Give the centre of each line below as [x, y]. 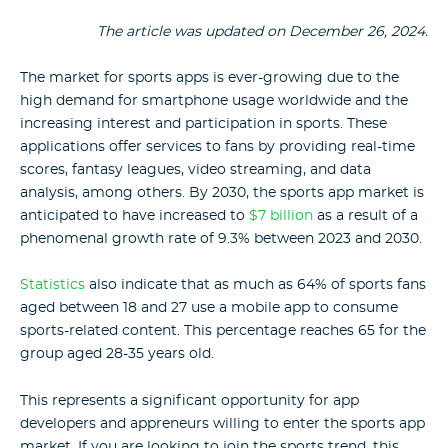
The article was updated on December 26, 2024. [262, 31]
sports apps [168, 78]
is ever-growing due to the [306, 78]
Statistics [52, 285]
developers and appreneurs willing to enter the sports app [222, 423]
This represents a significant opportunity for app [189, 400]
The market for [74, 78]
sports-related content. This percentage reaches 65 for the [223, 331]
